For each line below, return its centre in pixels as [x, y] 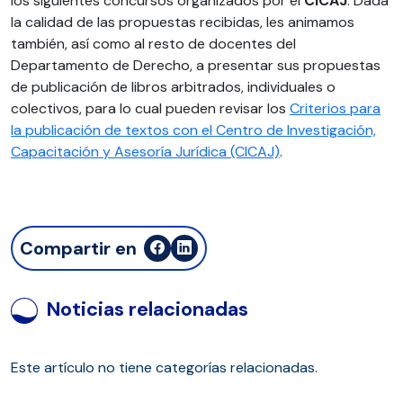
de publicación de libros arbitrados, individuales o [173, 87]
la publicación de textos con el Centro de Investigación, [193, 130]
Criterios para [335, 108]
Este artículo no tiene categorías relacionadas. [164, 367]
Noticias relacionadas [148, 309]
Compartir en [78, 248]
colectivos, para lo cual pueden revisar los [150, 108]
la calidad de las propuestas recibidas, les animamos [183, 22]
